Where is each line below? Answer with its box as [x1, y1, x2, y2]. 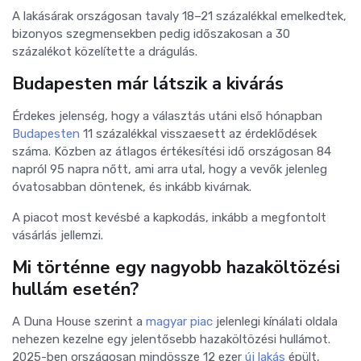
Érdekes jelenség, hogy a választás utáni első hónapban [12, 108, 322, 123]
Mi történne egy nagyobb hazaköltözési [12, 255, 340, 280]
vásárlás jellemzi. [12, 227, 103, 243]
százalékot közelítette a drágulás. [12, 44, 197, 59]
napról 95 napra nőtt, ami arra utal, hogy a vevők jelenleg [12, 161, 327, 176]
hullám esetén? [12, 276, 139, 301]
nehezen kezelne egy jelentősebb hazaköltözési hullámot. [12, 331, 330, 346]
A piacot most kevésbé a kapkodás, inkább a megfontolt [12, 210, 326, 225]
